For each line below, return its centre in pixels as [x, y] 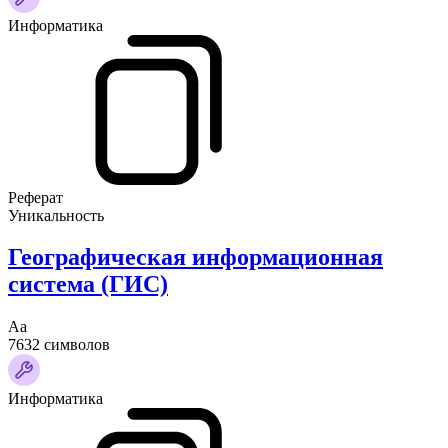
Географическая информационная [195, 257]
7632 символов [59, 345]
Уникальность [56, 215]
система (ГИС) [88, 284]
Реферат [35, 197]
